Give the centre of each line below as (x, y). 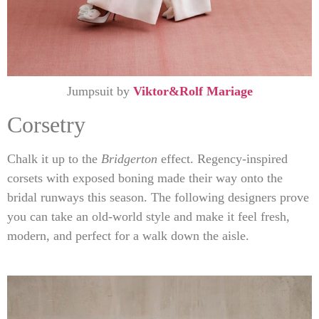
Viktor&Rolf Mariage (193, 91)
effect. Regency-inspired (223, 159)
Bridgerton (129, 159)
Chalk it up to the (54, 159)
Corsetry (46, 125)
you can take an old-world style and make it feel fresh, (148, 217)
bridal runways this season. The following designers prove (158, 198)
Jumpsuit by (100, 91)
